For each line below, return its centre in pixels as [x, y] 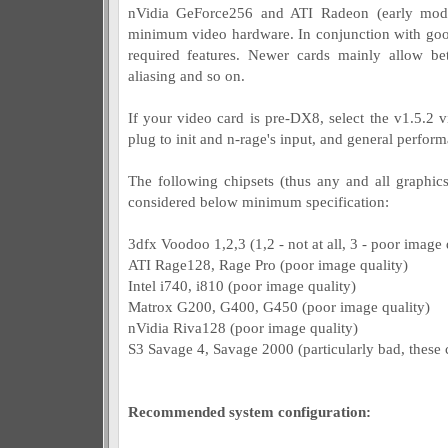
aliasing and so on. [186, 75]
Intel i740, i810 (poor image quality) [241, 285]
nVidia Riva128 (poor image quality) [242, 327]
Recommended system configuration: [249, 411]
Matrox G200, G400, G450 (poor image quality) [278, 306]
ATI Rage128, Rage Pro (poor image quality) [267, 264]
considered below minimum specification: [258, 201]
